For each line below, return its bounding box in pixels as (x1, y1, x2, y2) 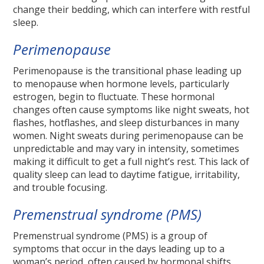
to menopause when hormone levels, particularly (13, 77, 230, 91)
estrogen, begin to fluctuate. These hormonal (13, 90, 215, 104)
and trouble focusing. (13, 181, 108, 194)
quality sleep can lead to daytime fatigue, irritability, (13, 168, 240, 181)
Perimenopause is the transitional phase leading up (13, 64, 242, 78)
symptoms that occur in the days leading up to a (13, 242, 225, 256)
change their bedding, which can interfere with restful (13, 3, 250, 16)
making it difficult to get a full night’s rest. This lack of (13, 155, 250, 169)
